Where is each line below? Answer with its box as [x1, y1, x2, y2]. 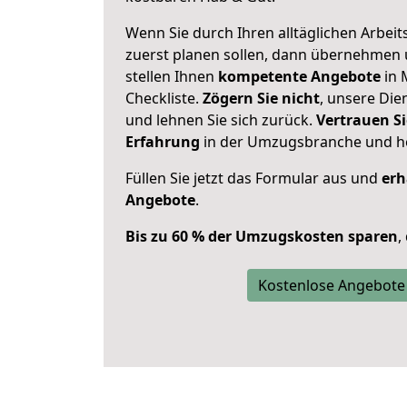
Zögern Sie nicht [203, 88, 320, 108]
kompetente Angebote [218, 66, 381, 86]
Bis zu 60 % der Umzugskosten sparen [125, 226, 398, 246]
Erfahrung [125, 132, 200, 152]
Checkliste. [125, 88, 203, 108]
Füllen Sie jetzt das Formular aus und [125, 168, 382, 188]
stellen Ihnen [125, 66, 218, 86]
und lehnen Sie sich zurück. [125, 110, 316, 130]
